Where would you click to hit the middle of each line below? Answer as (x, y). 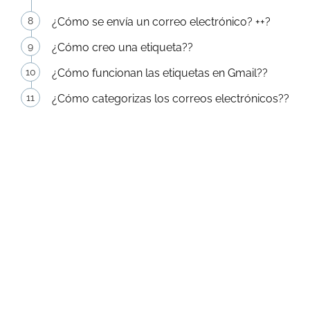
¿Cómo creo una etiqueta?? (122, 47)
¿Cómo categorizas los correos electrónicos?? (171, 99)
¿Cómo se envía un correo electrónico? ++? (161, 22)
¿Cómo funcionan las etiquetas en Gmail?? (160, 73)
